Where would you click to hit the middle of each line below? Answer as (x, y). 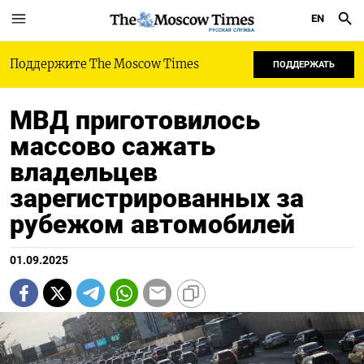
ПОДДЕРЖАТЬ (304, 65)
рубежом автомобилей (152, 224)
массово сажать (113, 146)
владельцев (84, 172)
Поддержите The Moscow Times (104, 64)
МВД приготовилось (135, 120)
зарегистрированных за (157, 198)
